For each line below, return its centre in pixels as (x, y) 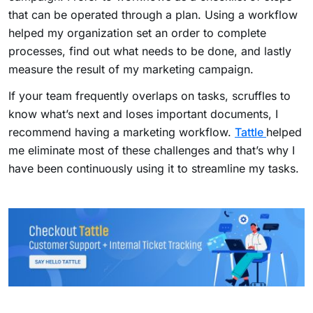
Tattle (250, 132)
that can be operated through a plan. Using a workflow (153, 15)
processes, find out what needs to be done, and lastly (150, 51)
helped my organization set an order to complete (137, 33)
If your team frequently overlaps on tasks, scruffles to (150, 96)
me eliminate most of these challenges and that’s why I (152, 151)
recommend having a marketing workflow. (122, 132)
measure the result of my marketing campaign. (131, 70)
